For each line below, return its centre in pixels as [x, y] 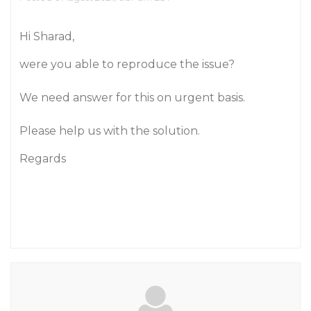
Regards [43, 159]
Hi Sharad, [47, 36]
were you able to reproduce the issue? [127, 64]
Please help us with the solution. [110, 131]
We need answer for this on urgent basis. [132, 98]
